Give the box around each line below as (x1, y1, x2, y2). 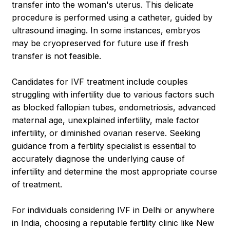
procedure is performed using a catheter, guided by (12, 12, 213, 23)
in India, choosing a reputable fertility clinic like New (12, 218, 215, 228)
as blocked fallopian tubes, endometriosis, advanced (12, 102, 216, 113)
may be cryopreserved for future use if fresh (12, 38, 189, 49)
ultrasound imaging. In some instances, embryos (12, 25, 201, 36)
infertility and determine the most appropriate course (12, 166, 218, 177)
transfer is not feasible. (12, 51, 102, 62)
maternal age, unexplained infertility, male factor (12, 115, 200, 126)
